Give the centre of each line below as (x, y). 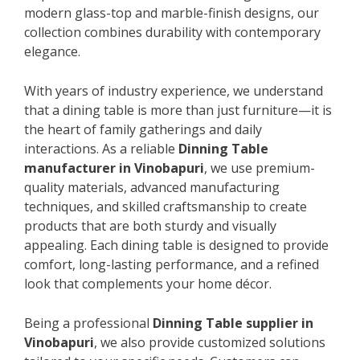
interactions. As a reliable (101, 148)
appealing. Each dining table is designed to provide (176, 245)
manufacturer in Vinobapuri (114, 168)
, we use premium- (260, 168)
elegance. (52, 51)
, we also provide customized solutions (210, 342)
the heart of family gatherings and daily (143, 129)
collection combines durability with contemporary (172, 32)
